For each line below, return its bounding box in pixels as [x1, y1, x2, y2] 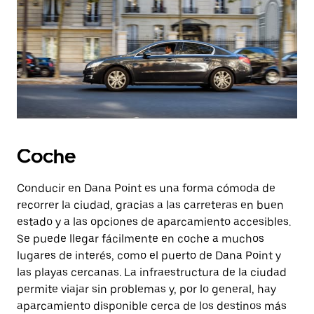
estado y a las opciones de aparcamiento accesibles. [17, 215, 291, 228]
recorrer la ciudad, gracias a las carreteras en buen [17, 198, 284, 212]
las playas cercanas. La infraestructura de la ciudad [17, 266, 287, 279]
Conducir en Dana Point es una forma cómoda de [17, 182, 275, 195]
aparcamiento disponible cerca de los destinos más [17, 299, 287, 313]
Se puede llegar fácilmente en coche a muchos [17, 232, 264, 245]
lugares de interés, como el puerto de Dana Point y [17, 249, 281, 262]
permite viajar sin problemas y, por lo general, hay [17, 282, 276, 296]
